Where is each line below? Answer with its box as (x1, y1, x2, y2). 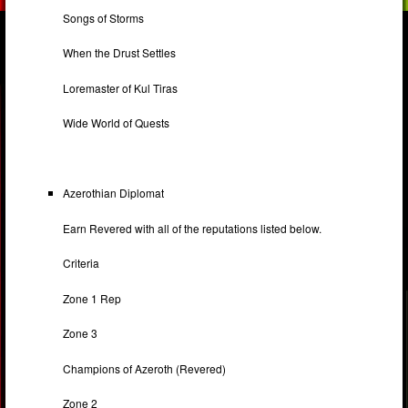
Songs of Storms (63, 9, 145, 25)
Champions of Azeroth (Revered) (63, 360, 227, 376)
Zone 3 (63, 325, 98, 342)
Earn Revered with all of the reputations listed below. (63, 219, 322, 236)
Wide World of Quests (63, 115, 170, 131)
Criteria (63, 255, 100, 271)
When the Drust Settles (63, 45, 177, 61)
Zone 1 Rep (63, 290, 122, 306)
